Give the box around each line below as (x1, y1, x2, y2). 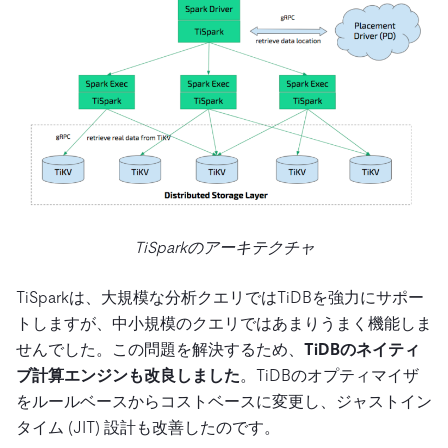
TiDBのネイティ (304, 339, 420, 359)
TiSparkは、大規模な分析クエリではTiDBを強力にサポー (16, 287, 424, 307)
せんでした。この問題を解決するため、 (16, 339, 304, 359)
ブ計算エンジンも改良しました (16, 365, 240, 385)
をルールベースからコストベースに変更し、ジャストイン (16, 391, 432, 411)
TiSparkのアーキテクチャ (133, 237, 315, 257)
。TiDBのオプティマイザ (240, 365, 419, 385)
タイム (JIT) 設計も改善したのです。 (16, 417, 280, 437)
